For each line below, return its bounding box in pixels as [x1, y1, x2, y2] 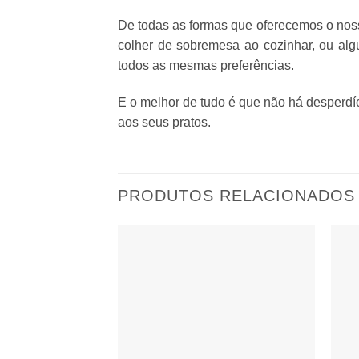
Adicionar [261, 264, 304, 275]
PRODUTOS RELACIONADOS [118, 186, 355, 204]
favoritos [264, 287, 301, 297]
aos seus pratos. [118, 115, 211, 130]
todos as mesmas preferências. [118, 58, 294, 73]
